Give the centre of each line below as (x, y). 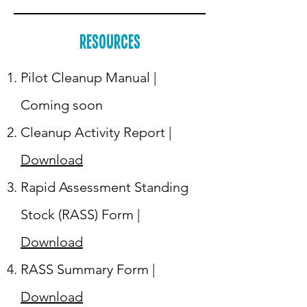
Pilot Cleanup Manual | (88, 77)
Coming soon (62, 105)
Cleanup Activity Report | (96, 132)
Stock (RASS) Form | (80, 214)
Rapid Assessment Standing (105, 187)
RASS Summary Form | (88, 269)
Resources (110, 41)
